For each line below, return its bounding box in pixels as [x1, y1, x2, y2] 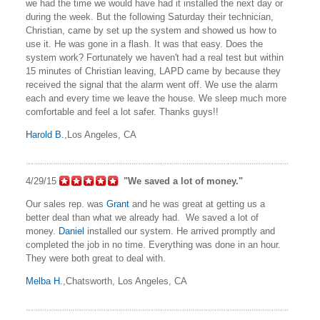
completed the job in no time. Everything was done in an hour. [26, 239, 281, 251]
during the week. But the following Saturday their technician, [26, 11, 274, 23]
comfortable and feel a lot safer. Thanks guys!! [26, 106, 219, 118]
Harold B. [26, 129, 64, 141]
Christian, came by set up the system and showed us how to [26, 25, 276, 36]
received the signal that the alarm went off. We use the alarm [26, 79, 278, 91]
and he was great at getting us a [129, 199, 265, 210]
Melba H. [26, 276, 63, 287]
